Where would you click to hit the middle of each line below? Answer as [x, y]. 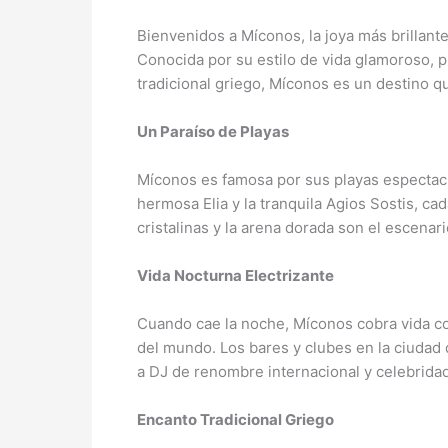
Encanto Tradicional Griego [235, 419]
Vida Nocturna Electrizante [235, 275]
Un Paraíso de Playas [213, 131]
